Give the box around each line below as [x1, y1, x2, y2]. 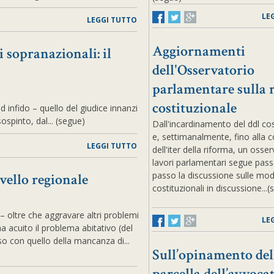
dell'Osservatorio [152, 61, 254, 80]
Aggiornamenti [152, 42, 245, 61]
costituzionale [152, 98, 237, 117]
